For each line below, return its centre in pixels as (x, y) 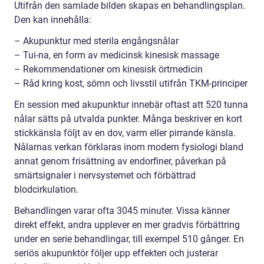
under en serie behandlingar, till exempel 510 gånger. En (129, 239)
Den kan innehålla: (53, 20)
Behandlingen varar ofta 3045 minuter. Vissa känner (122, 211)
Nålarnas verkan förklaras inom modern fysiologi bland (129, 147)
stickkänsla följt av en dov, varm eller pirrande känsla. (125, 133)
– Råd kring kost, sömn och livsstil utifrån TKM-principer (131, 84)
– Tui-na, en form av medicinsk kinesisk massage (117, 55)
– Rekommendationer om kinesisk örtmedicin (108, 70)
